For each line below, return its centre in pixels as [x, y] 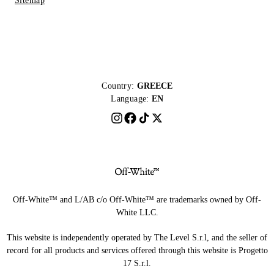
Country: [118, 86]
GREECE [154, 86]
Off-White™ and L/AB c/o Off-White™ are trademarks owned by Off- [137, 199]
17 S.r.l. [137, 263]
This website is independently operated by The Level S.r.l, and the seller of [137, 237]
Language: [130, 98]
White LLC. [137, 212]
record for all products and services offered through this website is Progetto [137, 250]
